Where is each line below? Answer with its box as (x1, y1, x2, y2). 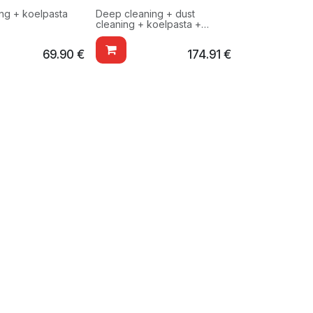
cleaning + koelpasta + (95, 18, 201, 31)
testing (95, 29, 126, 41)
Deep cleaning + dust (95, 8, 195, 20)
